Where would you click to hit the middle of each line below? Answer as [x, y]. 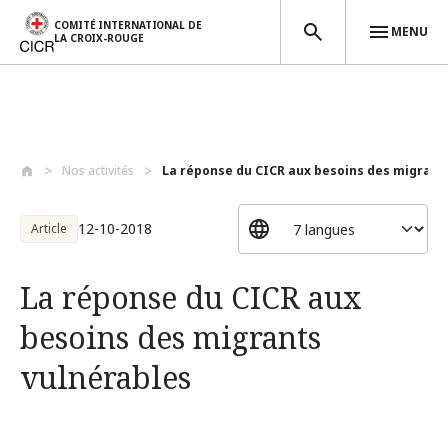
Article [49, 228]
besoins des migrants [170, 337]
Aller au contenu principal [92, 147]
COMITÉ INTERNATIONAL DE [128, 24]
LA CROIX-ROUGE [99, 37]
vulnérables [105, 377]
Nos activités [98, 170]
